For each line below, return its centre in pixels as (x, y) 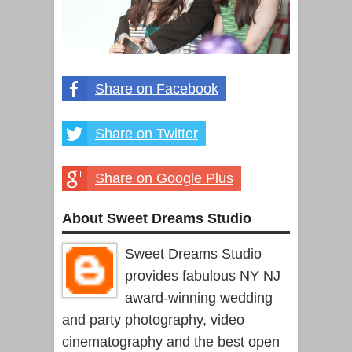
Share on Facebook (157, 88)
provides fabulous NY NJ (203, 275)
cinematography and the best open (171, 341)
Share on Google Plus (164, 178)
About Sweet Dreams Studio (157, 218)
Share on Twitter (147, 133)
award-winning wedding (199, 297)
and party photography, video (153, 319)
